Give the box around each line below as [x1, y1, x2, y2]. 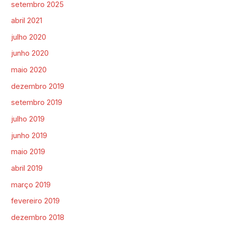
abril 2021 [11, 16, 43, 26]
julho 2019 [11, 115, 45, 124]
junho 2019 [11, 131, 48, 140]
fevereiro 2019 [11, 196, 60, 206]
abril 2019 [11, 163, 43, 173]
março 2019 [11, 180, 51, 189]
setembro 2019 [11, 98, 63, 107]
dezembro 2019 [11, 81, 65, 91]
